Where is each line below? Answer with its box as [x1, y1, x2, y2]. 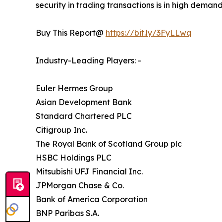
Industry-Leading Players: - [36, 55, 142, 66]
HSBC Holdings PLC [36, 153, 113, 163]
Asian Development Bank [36, 97, 134, 108]
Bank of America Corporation [36, 194, 150, 205]
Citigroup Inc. [36, 125, 89, 135]
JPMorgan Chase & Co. [36, 180, 126, 191]
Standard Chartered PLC [36, 111, 134, 121]
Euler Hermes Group [36, 83, 115, 94]
